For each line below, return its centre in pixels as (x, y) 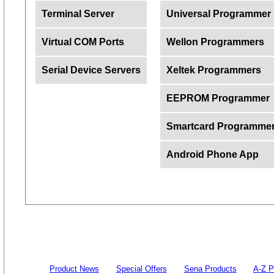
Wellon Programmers (215, 42)
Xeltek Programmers (213, 70)
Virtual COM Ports (83, 42)
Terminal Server (78, 14)
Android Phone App (212, 154)
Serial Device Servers (91, 70)
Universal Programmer (218, 14)
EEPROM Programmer (218, 98)
